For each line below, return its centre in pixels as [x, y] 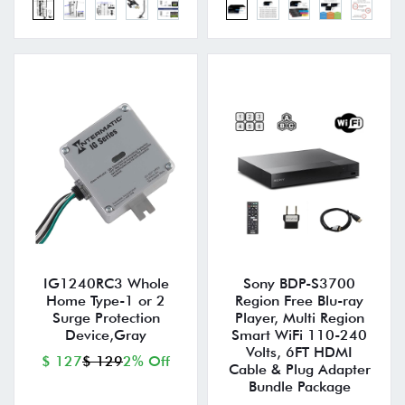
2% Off [146, 362]
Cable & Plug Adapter [299, 370]
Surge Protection [106, 318]
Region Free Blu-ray [299, 301]
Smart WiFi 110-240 [299, 335]
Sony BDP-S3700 [299, 284]
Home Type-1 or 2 [106, 301]
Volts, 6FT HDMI [299, 353]
